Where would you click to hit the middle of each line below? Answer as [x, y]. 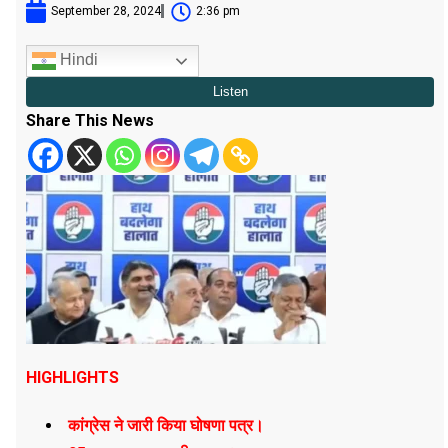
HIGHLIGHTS [72, 377]
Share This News [90, 120]
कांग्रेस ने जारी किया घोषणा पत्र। [166, 425]
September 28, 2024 [106, 10]
